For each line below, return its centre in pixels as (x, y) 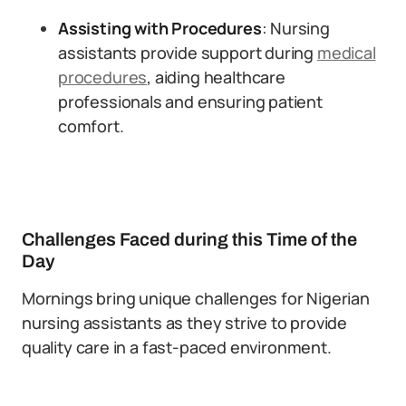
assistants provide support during (188, 53)
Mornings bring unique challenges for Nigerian (196, 298)
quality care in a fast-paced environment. (177, 347)
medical (346, 53)
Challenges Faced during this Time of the (189, 239)
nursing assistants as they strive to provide (185, 323)
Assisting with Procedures (160, 28)
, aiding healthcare (216, 77)
